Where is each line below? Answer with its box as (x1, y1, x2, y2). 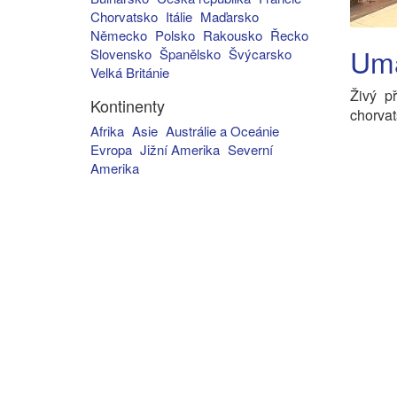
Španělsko (160, 44, 221, 63)
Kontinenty (90, 94, 165, 117)
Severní (228, 140, 273, 159)
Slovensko (90, 44, 152, 63)
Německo (90, 26, 147, 44)
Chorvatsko (90, 7, 158, 26)
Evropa (90, 140, 132, 159)
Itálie (166, 7, 192, 26)
